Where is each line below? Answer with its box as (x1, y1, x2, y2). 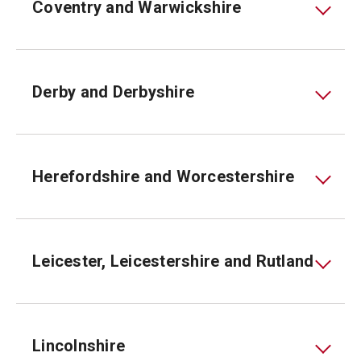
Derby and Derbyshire (32, 82, 194, 102)
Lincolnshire (32, 336, 125, 355)
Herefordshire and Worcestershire (32, 167, 294, 186)
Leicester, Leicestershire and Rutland (32, 251, 314, 271)
